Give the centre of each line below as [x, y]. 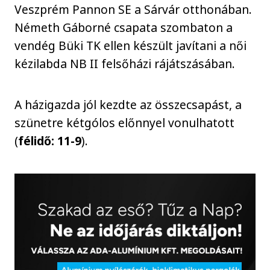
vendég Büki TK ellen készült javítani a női [131, 45]
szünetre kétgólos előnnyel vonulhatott [125, 123]
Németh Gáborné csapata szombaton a [124, 27]
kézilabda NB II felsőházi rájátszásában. [125, 63]
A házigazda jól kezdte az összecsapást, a [128, 105]
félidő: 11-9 [50, 141]
